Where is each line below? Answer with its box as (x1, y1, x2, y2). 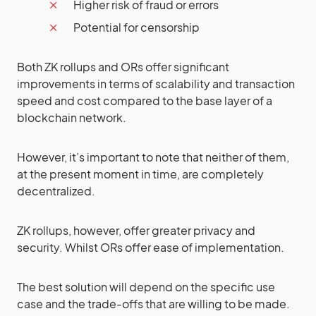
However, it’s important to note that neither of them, (17, 150, 289, 164)
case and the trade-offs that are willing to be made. (17, 296, 290, 311)
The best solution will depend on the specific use (17, 279, 275, 294)
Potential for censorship (73, 20, 200, 35)
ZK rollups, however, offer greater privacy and (17, 223, 255, 238)
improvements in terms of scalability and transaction (17, 76, 295, 91)
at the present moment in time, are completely (17, 166, 264, 181)
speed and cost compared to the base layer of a (17, 93, 272, 108)
